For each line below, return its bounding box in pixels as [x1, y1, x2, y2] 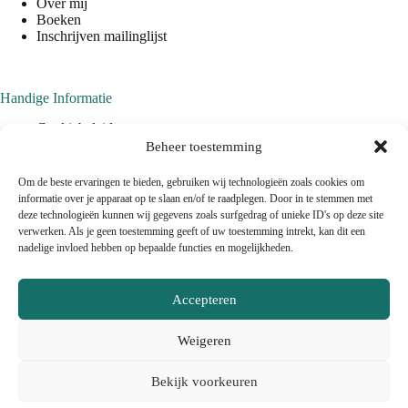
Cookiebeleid [36, 119, 113, 136]
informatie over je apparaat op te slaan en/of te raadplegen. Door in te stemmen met [18, 192, 372, 205]
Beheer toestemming [146, 138, 262, 154]
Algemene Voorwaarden [36, 152, 177, 168]
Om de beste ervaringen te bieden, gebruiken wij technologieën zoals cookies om [18, 176, 364, 189]
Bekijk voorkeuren [150, 373, 258, 389]
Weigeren [177, 332, 231, 348]
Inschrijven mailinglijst [36, 28, 167, 45]
